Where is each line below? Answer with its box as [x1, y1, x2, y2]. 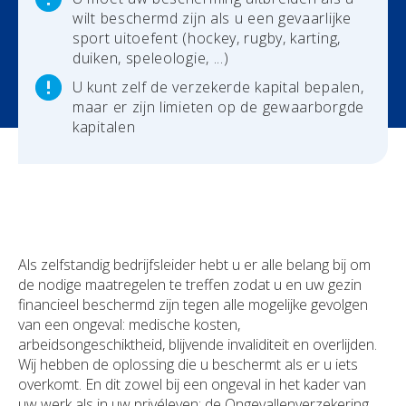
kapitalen [72, 117, 136, 138]
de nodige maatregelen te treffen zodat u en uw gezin [18, 275, 362, 295]
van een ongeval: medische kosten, [18, 314, 240, 335]
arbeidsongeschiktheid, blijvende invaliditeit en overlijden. [18, 334, 377, 355]
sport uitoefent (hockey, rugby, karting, [72, 28, 341, 49]
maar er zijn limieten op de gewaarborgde [72, 97, 365, 118]
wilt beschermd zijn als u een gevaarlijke [72, 8, 352, 29]
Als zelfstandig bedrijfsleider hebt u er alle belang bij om [18, 255, 371, 275]
